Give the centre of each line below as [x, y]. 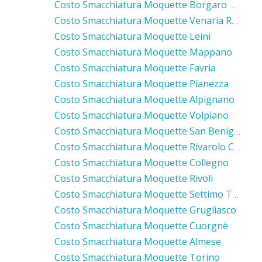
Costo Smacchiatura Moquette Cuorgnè [141, 225]
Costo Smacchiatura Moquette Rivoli [134, 178]
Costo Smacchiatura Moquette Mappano [143, 52]
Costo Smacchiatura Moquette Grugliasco [145, 210]
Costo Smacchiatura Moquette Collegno [142, 162]
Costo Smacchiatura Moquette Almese [138, 241]
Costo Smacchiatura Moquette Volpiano [142, 115]
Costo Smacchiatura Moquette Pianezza [142, 83]
